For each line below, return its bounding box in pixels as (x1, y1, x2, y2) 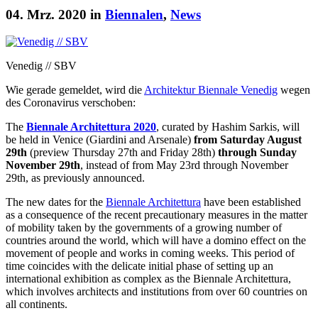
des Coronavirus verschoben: (6, 97, 136, 109)
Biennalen (105, 6, 163, 22)
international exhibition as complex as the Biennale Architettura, (6, 273, 291, 285)
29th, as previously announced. (6, 172, 145, 185)
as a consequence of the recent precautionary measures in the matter (6, 209, 307, 221)
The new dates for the (6, 196, 106, 209)
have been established (201, 196, 301, 209)
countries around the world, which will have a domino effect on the (6, 234, 306, 247)
